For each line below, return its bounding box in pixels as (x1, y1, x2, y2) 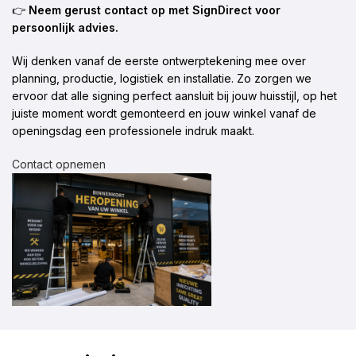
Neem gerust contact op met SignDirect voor (29, 3, 281, 17)
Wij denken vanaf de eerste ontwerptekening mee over (12, 54, 306, 68)
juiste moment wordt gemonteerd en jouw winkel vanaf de (12, 106, 316, 120)
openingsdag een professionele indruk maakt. (12, 124, 254, 137)
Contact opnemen (12, 157, 106, 171)
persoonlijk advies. (12, 21, 118, 34)
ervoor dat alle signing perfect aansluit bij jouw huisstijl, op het (12, 89, 337, 103)
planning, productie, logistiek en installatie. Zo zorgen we (12, 72, 311, 85)
